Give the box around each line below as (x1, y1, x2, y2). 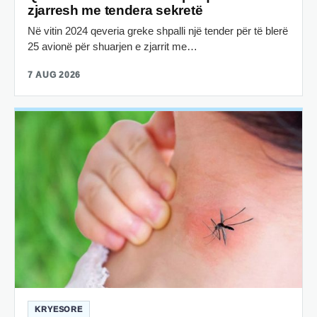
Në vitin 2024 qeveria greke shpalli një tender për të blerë (28, 24, 288, 37)
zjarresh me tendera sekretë (28, 2, 203, 18)
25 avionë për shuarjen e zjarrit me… (28, 40, 197, 52)
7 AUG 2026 (28, 69, 81, 80)
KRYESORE (35, 304, 83, 313)
